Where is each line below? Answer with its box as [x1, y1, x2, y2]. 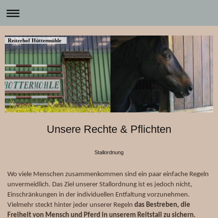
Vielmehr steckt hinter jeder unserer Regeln [7, 200, 134, 209]
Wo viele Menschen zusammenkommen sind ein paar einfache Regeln [7, 170, 209, 178]
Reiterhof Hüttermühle [7, 37, 62, 43]
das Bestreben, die [134, 200, 190, 209]
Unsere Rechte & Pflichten [47, 123, 171, 136]
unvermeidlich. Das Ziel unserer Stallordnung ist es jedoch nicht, [7, 180, 192, 188]
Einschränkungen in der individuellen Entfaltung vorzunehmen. [7, 190, 190, 199]
